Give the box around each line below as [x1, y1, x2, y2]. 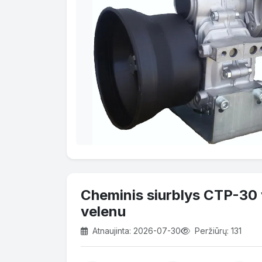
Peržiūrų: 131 [192, 225, 242, 236]
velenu [81, 202, 126, 220]
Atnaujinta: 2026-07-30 [90, 225, 181, 236]
